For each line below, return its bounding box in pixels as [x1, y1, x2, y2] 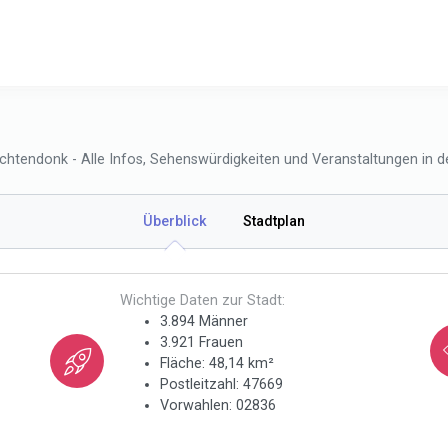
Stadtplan [243, 213, 305, 230]
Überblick [143, 213, 207, 230]
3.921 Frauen [160, 334, 244, 351]
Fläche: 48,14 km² [160, 355, 275, 372]
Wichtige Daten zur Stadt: [120, 292, 286, 309]
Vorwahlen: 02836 [160, 397, 277, 414]
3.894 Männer [160, 313, 249, 330]
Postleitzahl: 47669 [160, 376, 284, 393]
